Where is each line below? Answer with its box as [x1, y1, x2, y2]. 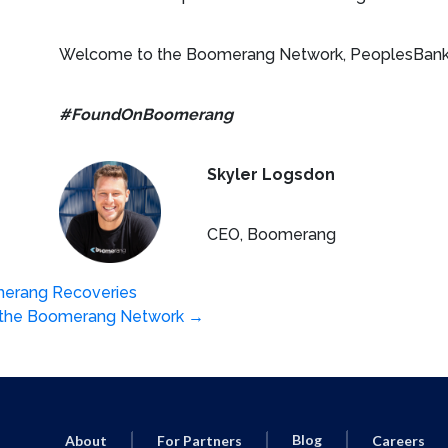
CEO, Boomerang [206, 225, 336, 244]
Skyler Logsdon [206, 165, 335, 184]
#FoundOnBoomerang [59, 105, 234, 124]
